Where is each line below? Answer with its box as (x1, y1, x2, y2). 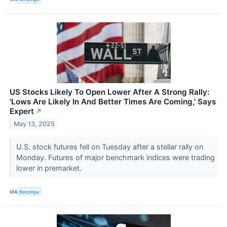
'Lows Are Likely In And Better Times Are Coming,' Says (10, 97, 216, 106)
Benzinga (19, 188, 40, 195)
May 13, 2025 (14, 120, 55, 128)
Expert (10, 106, 34, 116)
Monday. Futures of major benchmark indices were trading (16, 153, 215, 162)
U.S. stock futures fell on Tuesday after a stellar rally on (16, 142, 203, 151)
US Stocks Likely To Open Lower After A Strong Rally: (10, 87, 209, 97)
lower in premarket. (16, 163, 84, 172)
